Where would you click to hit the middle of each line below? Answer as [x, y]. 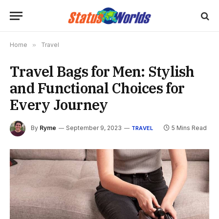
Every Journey [59, 105]
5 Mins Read [189, 128]
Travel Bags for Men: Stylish [102, 71]
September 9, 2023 [94, 128]
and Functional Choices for [97, 88]
